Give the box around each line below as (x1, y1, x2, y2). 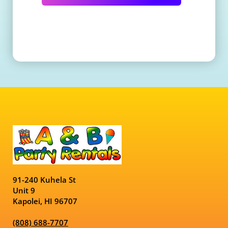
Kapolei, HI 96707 (13, 196, 77, 207)
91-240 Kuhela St (13, 175, 76, 185)
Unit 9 (13, 185, 35, 196)
